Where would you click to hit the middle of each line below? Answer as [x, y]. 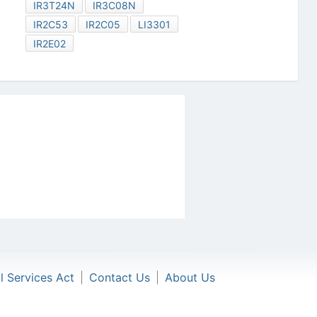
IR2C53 [50, 25]
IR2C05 [103, 25]
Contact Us [120, 278]
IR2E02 [49, 44]
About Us [190, 278]
